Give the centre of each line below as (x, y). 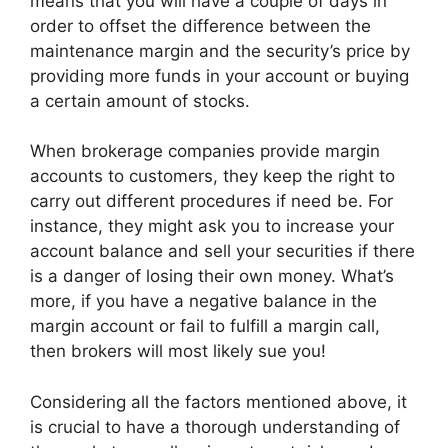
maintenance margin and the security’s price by (220, 50)
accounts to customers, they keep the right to (212, 176)
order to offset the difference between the (200, 25)
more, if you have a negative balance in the (203, 301)
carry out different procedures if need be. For (211, 201)
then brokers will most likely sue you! (178, 351)
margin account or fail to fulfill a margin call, (205, 326)
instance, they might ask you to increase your (212, 226)
